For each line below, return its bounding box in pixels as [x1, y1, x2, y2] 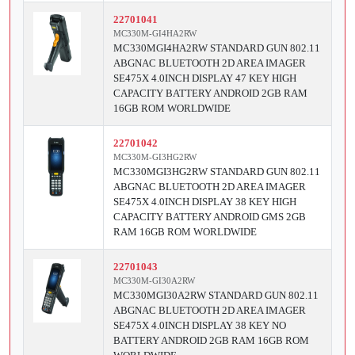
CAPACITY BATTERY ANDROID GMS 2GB [113, 211, 306, 223]
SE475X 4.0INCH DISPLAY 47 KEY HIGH [113, 72, 296, 85]
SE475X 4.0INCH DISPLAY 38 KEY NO [113, 319, 286, 332]
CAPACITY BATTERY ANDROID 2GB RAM [113, 87, 307, 100]
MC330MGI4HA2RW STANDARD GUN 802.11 [113, 42, 320, 55]
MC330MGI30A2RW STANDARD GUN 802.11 [113, 289, 319, 302]
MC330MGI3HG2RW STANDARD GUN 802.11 [113, 166, 320, 178]
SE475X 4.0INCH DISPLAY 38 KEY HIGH [113, 196, 296, 208]
